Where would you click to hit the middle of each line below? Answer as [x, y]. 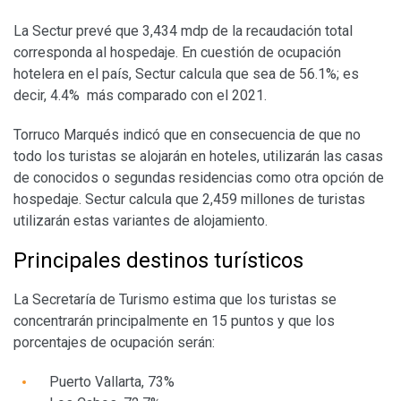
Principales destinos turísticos [158, 260]
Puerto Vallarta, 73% [112, 381]
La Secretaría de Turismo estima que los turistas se [175, 299]
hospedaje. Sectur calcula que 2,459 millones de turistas [189, 199]
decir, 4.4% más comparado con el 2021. [140, 95]
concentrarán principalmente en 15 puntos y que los [174, 320]
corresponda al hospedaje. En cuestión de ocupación [177, 52]
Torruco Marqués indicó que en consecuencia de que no [187, 134]
